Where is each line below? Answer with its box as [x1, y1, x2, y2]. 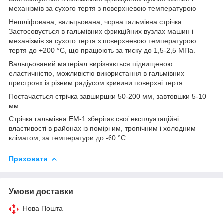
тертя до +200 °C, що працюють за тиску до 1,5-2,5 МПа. [9, 46, 195, 54]
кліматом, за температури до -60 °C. [9, 133, 128, 142]
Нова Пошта [23, 204, 63, 212]
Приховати [9, 154, 48, 163]
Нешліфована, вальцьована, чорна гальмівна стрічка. [9, 17, 184, 26]
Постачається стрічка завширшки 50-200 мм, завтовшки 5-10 [9, 92, 206, 100]
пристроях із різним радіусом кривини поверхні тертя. [9, 78, 185, 87]
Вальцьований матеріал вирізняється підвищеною [9, 59, 173, 68]
